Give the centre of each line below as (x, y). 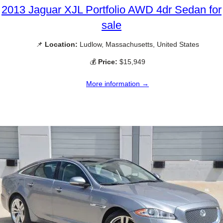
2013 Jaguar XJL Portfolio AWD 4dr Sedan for (111, 9)
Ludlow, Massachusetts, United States (138, 44)
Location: (61, 44)
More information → (117, 83)
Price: (108, 61)
